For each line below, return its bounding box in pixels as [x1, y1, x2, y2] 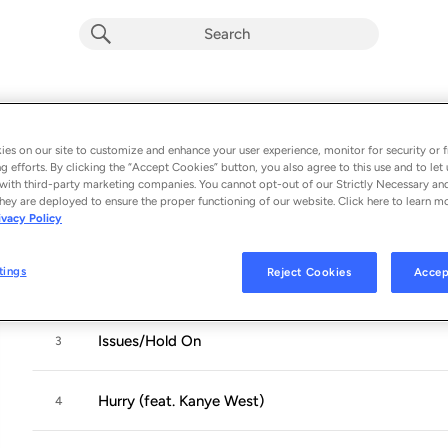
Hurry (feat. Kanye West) [98, 392, 264, 410]
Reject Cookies [266, 265, 352, 280]
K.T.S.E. [32, 107, 109, 136]
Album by [32, 141, 100, 159]
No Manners [98, 212, 180, 230]
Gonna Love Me [98, 272, 204, 290]
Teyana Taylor [100, 141, 191, 159]
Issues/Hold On [98, 332, 201, 350]
